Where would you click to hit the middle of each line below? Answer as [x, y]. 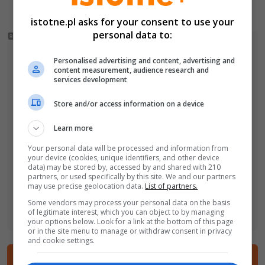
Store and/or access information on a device [129, 104]
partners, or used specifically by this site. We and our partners [132, 177]
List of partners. [172, 186]
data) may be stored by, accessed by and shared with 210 [125, 167]
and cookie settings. [62, 240]
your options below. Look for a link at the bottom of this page [131, 222]
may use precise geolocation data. [87, 186]
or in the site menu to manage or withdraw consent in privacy [130, 231]
